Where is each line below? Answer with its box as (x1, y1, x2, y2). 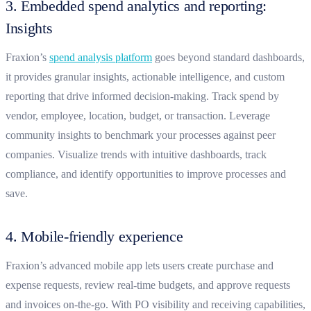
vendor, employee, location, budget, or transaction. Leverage (6, 109, 270, 121)
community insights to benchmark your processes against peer (6, 128, 276, 141)
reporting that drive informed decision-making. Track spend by (6, 90, 279, 102)
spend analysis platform (49, 51, 152, 63)
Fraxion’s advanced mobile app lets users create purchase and (6, 259, 274, 271)
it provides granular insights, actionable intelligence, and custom (6, 70, 285, 83)
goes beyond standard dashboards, (152, 51, 305, 63)
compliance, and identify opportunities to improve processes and (6, 167, 286, 180)
